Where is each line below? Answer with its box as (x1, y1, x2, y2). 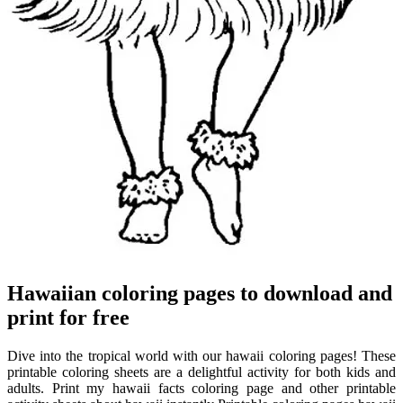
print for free (7, 305, 130, 329)
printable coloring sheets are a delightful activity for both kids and (7, 363, 396, 380)
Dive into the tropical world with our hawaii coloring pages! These (7, 347, 396, 363)
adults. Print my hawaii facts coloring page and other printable (7, 380, 396, 396)
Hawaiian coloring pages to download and (7, 281, 392, 305)
